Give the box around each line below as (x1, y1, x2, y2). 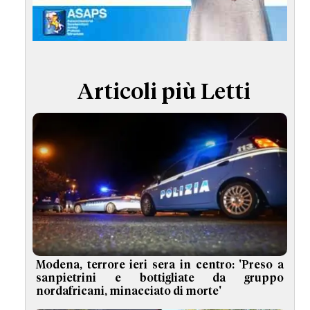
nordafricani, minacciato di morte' (36, 286, 221, 298)
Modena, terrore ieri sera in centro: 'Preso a (36, 259, 284, 271)
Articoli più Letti (76, 82, 250, 104)
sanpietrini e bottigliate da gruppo (36, 273, 284, 284)
